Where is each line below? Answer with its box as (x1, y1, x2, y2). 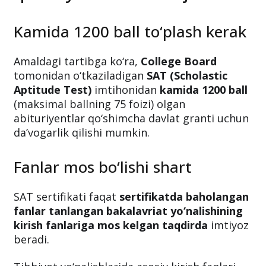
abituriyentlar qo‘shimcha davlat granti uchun (14, 110, 249, 125)
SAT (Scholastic (147, 68, 227, 83)
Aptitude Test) (14, 82, 91, 97)
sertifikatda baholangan (119, 189, 249, 204)
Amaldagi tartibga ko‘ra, (14, 53, 141, 68)
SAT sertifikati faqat (14, 189, 119, 204)
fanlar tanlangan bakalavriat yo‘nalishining (14, 203, 243, 218)
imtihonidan (91, 82, 160, 97)
